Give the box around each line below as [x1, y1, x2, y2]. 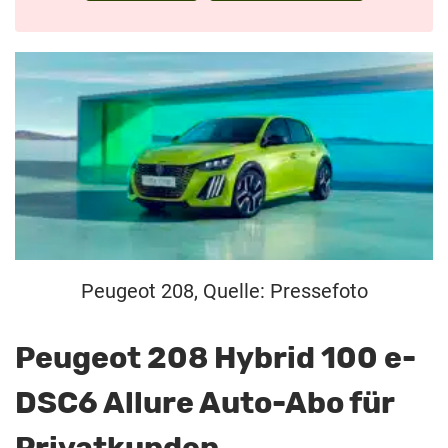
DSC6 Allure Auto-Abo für [15, 385, 394, 421]
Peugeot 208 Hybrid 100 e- [15, 340, 416, 376]
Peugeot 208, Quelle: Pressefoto [80, 279, 368, 303]
